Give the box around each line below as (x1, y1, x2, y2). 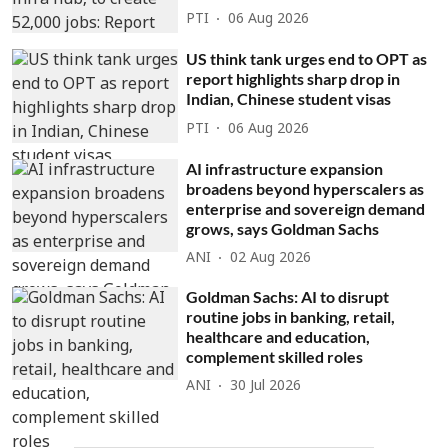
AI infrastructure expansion (186, 158, 384, 178)
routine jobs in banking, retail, (186, 306, 396, 326)
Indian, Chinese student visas (186, 89, 392, 109)
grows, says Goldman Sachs (186, 218, 380, 238)
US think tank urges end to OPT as (186, 49, 428, 69)
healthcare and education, (186, 326, 371, 346)
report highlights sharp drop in (186, 69, 401, 89)
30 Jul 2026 (230, 378, 302, 396)
